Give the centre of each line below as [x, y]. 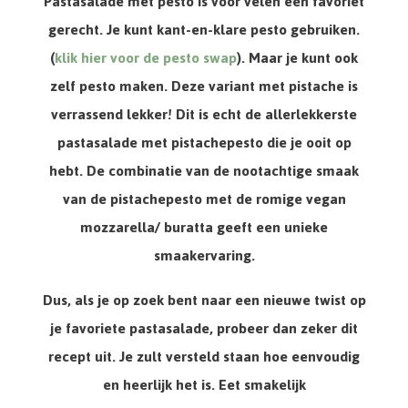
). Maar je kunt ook [297, 58]
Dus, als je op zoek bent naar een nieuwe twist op [204, 301]
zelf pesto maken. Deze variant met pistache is [204, 87]
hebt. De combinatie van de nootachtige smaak [204, 171]
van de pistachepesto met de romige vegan [204, 199]
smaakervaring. [204, 256]
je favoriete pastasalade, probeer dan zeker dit [204, 329]
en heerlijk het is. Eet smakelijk [204, 385]
